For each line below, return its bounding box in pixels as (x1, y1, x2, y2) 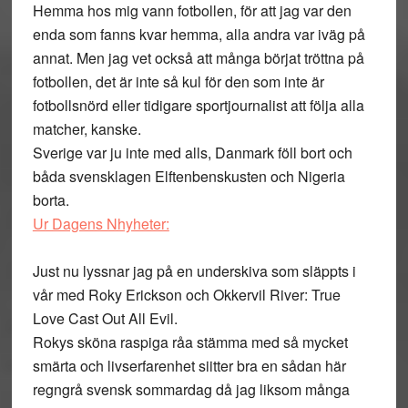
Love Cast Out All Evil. (32, 308, 178, 329)
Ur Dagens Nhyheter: (32, 213, 169, 234)
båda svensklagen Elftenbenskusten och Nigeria (32, 166, 345, 187)
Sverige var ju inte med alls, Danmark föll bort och (32, 142, 352, 163)
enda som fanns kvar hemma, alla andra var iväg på (32, 24, 365, 45)
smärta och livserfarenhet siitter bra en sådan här (32, 355, 346, 376)
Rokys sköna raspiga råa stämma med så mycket (32, 331, 348, 352)
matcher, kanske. (32, 118, 141, 139)
